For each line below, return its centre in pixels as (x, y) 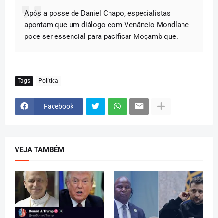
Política (48, 81)
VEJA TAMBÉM (39, 150)
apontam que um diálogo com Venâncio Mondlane (107, 25)
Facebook (59, 106)
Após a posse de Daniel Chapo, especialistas (98, 13)
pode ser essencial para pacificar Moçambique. (101, 36)
